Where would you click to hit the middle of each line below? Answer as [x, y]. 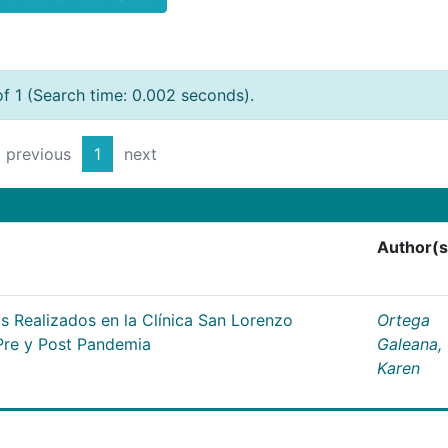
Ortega [403, 319]
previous [38, 154]
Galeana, [409, 343]
